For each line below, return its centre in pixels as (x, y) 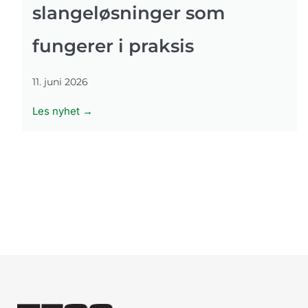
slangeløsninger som (129, 13)
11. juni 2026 (60, 81)
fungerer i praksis (113, 46)
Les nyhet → (63, 111)
